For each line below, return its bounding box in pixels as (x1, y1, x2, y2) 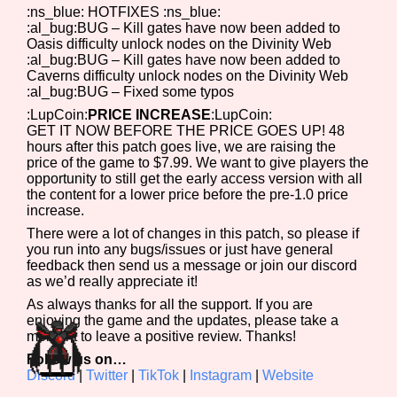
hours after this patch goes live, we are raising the (27, 138, 337, 154)
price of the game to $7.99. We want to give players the (27, 154, 370, 170)
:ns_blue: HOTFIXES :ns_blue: (27, 4, 222, 19)
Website (262, 367, 315, 383)
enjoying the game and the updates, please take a (27, 312, 339, 328)
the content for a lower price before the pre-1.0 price (27, 186, 349, 202)
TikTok (138, 367, 183, 383)
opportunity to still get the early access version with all (27, 170, 363, 186)
